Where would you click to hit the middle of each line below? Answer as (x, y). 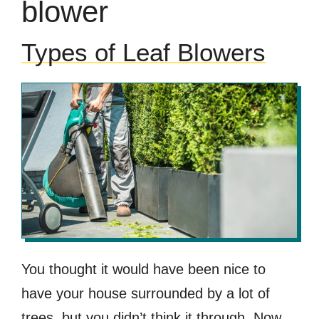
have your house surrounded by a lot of (146, 293)
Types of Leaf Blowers (143, 52)
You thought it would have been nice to (143, 269)
